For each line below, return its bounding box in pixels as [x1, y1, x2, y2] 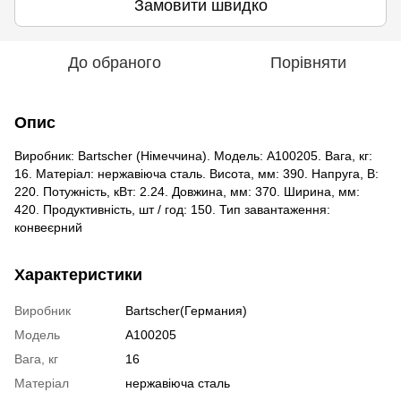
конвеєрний [14, 220, 82, 235]
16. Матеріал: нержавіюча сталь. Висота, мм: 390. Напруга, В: [14, 166, 379, 181]
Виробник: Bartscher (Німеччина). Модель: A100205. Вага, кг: [14, 149, 372, 163]
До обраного [68, 54, 161, 72]
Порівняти [269, 54, 346, 72]
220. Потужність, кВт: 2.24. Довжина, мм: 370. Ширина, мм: [14, 184, 360, 199]
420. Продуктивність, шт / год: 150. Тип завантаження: [14, 202, 330, 217]
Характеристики [14, 266, 142, 284]
